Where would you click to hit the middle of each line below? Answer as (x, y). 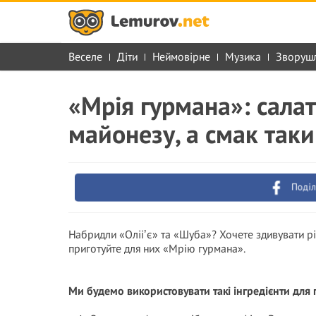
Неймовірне (181, 56)
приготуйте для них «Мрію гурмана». (157, 248)
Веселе (85, 56)
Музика (243, 56)
